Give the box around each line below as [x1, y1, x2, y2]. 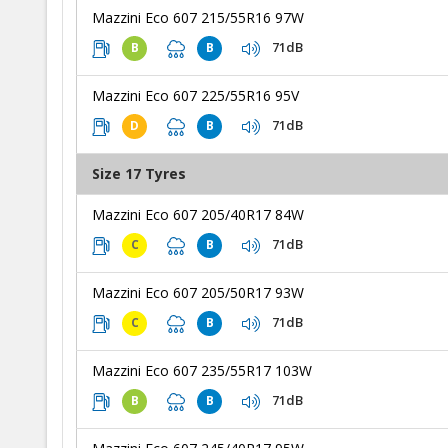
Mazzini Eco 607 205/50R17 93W [92, 282, 304, 302]
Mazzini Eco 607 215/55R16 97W [92, 7, 304, 27]
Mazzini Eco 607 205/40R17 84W [92, 204, 304, 224]
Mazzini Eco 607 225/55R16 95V [92, 85, 299, 105]
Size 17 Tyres [92, 163, 186, 183]
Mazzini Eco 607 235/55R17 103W [92, 360, 312, 380]
